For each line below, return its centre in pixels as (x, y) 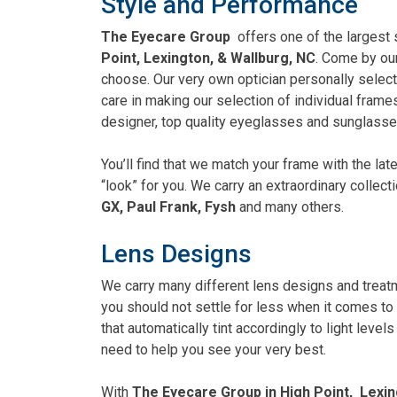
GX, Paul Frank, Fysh (168, 206)
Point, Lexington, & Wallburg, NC (208, 58)
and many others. (290, 206)
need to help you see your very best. (214, 349)
